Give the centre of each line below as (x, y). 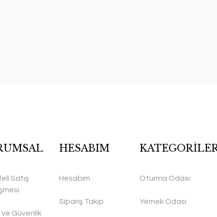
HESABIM (85, 148)
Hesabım (75, 178)
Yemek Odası (163, 202)
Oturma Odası (164, 178)
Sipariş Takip (82, 202)
